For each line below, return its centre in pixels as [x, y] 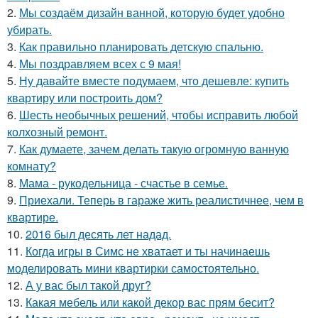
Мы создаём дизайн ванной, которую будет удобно [152, 12]
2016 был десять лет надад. [98, 234]
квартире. [33, 216]
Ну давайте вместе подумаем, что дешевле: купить [154, 80]
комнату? [32, 165]
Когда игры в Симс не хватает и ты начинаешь [148, 251]
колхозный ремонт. [57, 131]
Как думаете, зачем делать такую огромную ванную [154, 148]
